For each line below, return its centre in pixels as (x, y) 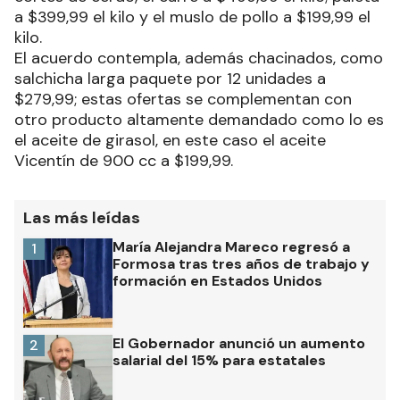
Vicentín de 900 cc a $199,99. (124, 160)
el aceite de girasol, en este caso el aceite (170, 140)
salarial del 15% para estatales (219, 360)
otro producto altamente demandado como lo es (199, 119)
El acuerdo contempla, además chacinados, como (199, 58)
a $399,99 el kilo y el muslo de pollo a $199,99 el (192, 17)
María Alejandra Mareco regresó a (231, 246)
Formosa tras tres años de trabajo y (241, 263)
